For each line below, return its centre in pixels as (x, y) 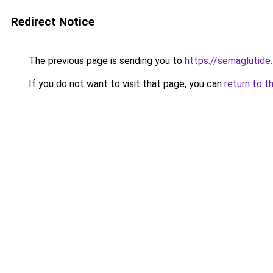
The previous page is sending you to (105, 61)
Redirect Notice (53, 22)
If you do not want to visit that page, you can (125, 84)
